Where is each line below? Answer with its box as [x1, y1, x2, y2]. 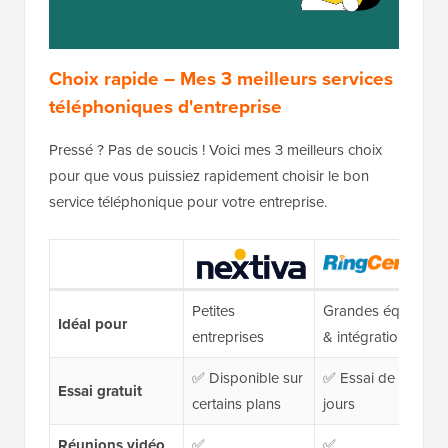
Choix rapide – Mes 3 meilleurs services [49, 64, 393, 94]
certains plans [191, 393, 281, 416]
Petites [191, 300, 235, 323]
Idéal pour [57, 313, 127, 336]
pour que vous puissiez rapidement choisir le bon [49, 165, 369, 188]
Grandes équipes [322, 300, 435, 323]
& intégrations [322, 326, 413, 349]
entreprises [191, 326, 264, 349]
